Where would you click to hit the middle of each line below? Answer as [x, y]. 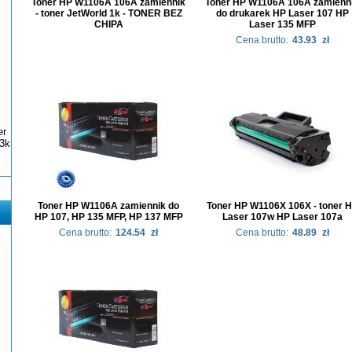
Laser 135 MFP [282, 24]
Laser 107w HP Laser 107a [282, 217]
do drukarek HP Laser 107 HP [282, 13]
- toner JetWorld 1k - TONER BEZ [108, 13]
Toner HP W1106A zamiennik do [108, 206]
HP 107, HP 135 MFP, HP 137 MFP [108, 217]
